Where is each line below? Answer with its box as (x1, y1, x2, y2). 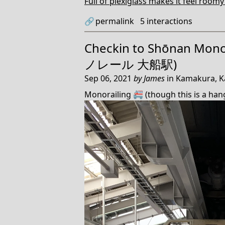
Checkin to (84, 39, 148, 56)
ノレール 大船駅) (84, 55, 177, 72)
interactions (145, 15, 192, 27)
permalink (95, 15, 134, 27)
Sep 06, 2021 (84, 72, 134, 84)
